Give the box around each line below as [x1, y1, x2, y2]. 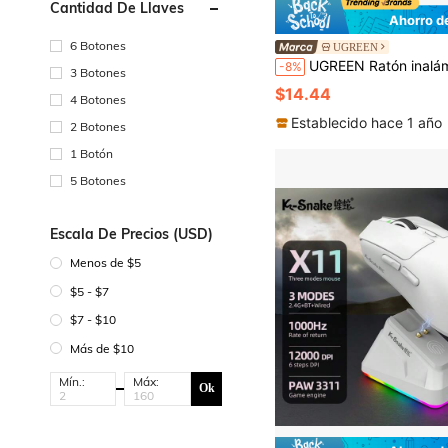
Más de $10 [70, 340, 134, 356]
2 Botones [70, 119, 126, 134]
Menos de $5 [70, 255, 141, 271]
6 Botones [70, 38, 126, 53]
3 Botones [70, 65, 126, 80]
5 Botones [70, 173, 126, 188]
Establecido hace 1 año [291, 113, 443, 131]
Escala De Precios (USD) [50, 225, 213, 243]
